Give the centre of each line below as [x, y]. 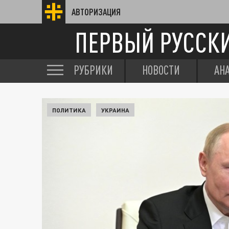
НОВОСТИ [161, 70]
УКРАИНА [115, 110]
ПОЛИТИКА [69, 110]
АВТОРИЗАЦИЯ [96, 12]
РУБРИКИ [93, 70]
